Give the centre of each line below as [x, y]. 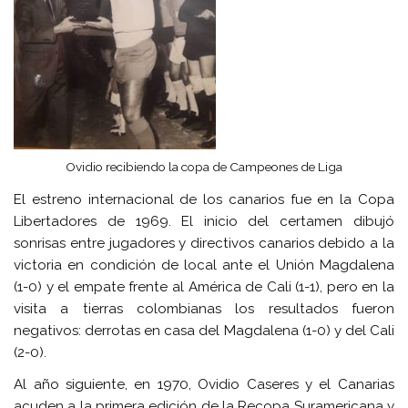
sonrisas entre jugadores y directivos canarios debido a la [204, 243]
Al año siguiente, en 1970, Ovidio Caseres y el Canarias [204, 384]
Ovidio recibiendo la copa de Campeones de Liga [204, 167]
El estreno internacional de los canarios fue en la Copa [204, 199]
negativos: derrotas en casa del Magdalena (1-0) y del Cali [204, 330]
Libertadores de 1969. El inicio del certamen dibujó [204, 221]
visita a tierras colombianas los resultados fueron [204, 308]
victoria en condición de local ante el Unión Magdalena [204, 265]
